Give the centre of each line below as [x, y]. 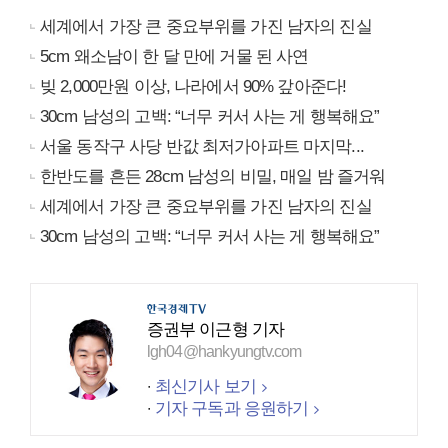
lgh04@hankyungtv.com [224, 352]
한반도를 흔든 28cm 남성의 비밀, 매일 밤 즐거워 [213, 177]
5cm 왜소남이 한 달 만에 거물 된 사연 [174, 57]
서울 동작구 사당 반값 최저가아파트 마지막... [202, 147]
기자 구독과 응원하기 [231, 409]
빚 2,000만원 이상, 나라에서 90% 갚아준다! [193, 87]
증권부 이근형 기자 [215, 330]
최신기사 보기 [205, 387]
